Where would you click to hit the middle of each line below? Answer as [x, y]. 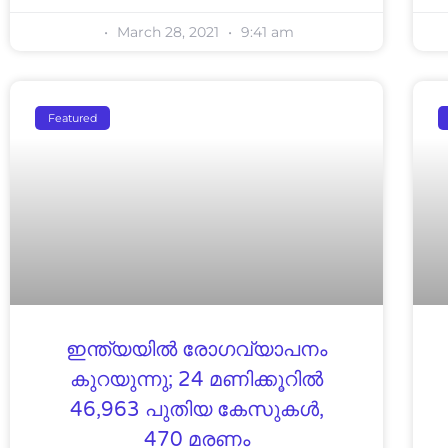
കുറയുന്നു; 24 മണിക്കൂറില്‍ [197, 379]
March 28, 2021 [168, 31]
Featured [73, 117]
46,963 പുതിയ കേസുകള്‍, [196, 409]
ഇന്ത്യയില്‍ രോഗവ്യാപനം [197, 349]
